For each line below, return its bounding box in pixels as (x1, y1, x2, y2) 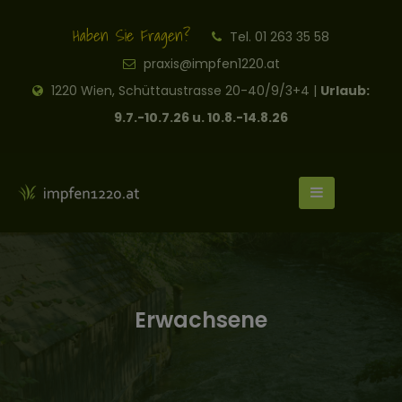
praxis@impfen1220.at (143, 55, 280, 73)
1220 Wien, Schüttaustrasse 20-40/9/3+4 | (48, 82, 320, 100)
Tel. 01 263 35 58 (226, 28, 329, 46)
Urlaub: (320, 82, 370, 100)
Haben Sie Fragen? (73, 22, 190, 48)
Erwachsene (135, 305, 267, 335)
